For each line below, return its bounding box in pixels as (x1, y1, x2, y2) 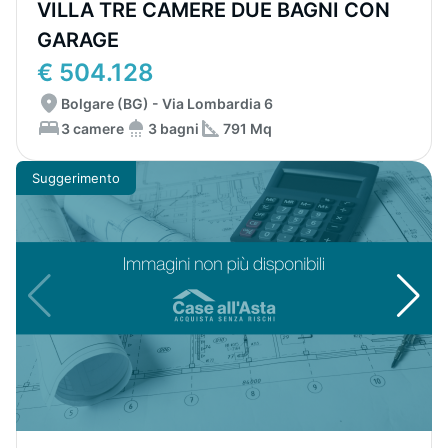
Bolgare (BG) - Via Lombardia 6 (61, 95, 273, 112)
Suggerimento (32, 169, 120, 186)
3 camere (61, 119, 124, 137)
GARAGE (37, 28, 119, 52)
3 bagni (148, 119, 199, 137)
